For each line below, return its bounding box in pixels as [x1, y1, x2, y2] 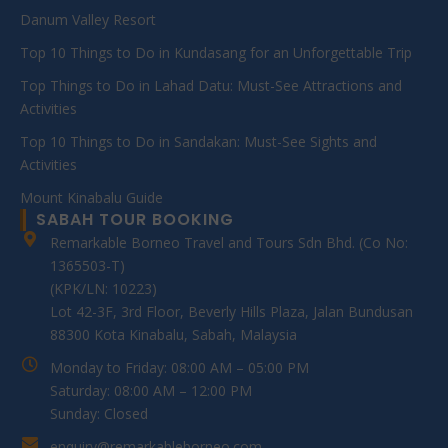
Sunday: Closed [50, 403, 148, 423]
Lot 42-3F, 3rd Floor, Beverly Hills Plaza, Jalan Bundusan [50, 301, 413, 321]
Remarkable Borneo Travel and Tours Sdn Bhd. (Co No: [50, 232, 408, 252]
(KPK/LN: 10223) [50, 278, 157, 298]
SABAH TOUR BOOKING [36, 207, 234, 231]
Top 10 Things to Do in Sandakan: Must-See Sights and [20, 131, 377, 151]
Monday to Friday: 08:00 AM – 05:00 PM [50, 357, 309, 377]
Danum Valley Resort [20, 9, 156, 29]
